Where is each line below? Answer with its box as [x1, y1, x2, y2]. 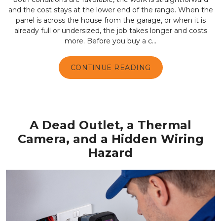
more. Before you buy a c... [65, 37, 156, 46]
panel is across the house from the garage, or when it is [15, 16, 206, 25]
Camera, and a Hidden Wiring [17, 132, 204, 146]
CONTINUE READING [70, 63, 151, 73]
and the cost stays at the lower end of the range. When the [8, 5, 213, 15]
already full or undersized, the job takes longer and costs [14, 26, 207, 36]
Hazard [88, 146, 133, 160]
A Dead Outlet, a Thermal [30, 118, 191, 132]
